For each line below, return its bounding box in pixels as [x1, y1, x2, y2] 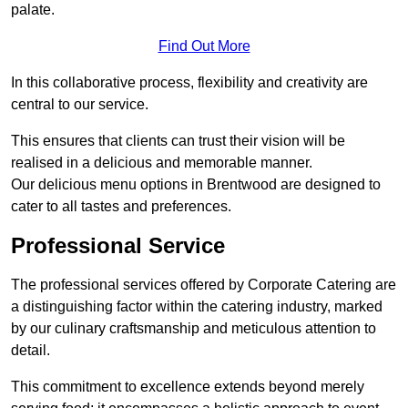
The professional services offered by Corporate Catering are [11, 277, 396, 293]
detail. [11, 342, 50, 359]
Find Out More [158, 38, 250, 55]
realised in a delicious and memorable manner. [11, 155, 312, 171]
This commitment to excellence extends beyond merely [11, 379, 364, 395]
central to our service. [11, 97, 148, 113]
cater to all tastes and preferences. [11, 199, 231, 215]
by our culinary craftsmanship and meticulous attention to [11, 321, 376, 337]
